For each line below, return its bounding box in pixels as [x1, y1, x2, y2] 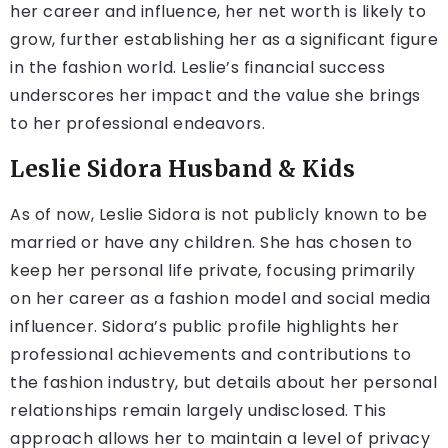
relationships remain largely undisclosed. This [10, 398, 386, 422]
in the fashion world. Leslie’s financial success [10, 55, 385, 79]
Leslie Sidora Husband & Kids [10, 154, 355, 183]
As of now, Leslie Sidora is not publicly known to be [10, 202, 427, 226]
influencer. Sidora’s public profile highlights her [10, 314, 399, 338]
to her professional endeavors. [10, 111, 265, 135]
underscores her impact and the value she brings [10, 83, 421, 107]
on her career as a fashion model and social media [10, 286, 431, 310]
